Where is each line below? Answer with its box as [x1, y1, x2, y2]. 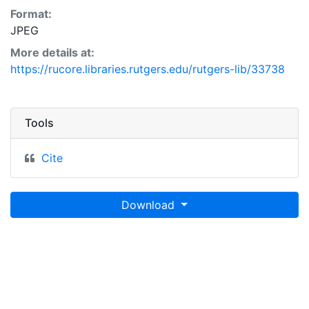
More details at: [10, 46, 94, 59]
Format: [10, 7, 52, 21]
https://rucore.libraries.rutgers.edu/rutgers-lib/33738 [10, 62, 285, 76]
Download [121, 198, 179, 212]
